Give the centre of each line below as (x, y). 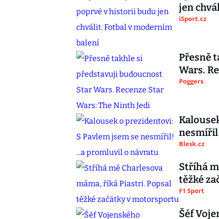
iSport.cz (193, 19)
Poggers (191, 81)
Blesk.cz (192, 144)
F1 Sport (192, 191)
